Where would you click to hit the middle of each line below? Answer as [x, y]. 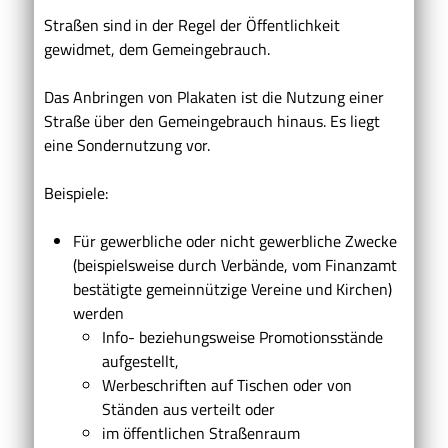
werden [98, 312]
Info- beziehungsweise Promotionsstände [242, 336]
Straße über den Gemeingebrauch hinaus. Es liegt [212, 120]
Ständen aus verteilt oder [188, 408]
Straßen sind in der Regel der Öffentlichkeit [192, 24]
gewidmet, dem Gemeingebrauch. [157, 48]
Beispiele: [76, 192]
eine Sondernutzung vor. [127, 144]
